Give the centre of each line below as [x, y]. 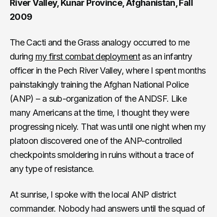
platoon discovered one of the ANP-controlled [96, 140]
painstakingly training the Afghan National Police [99, 84]
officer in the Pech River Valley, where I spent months [108, 70]
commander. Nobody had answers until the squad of [108, 208]
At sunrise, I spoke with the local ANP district [93, 194]
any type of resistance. [52, 169]
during [23, 56]
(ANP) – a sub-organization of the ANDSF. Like [98, 98]
